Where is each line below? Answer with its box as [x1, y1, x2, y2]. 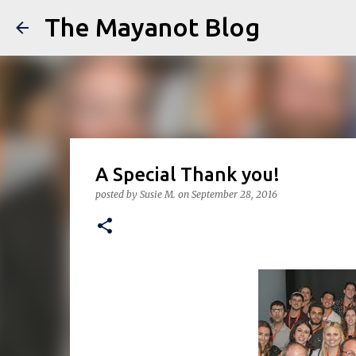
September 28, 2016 [191, 188, 277, 200]
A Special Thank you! [95, 164, 280, 185]
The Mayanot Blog [44, 13, 260, 41]
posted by [95, 188, 140, 200]
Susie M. [139, 188, 176, 200]
